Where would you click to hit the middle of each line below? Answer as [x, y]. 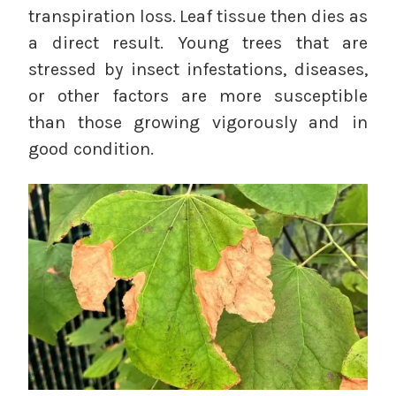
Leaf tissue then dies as [274, 16]
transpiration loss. [102, 16]
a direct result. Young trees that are [198, 42]
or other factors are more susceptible [198, 95]
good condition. [91, 148]
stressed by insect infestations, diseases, [198, 69]
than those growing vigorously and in [198, 122]
